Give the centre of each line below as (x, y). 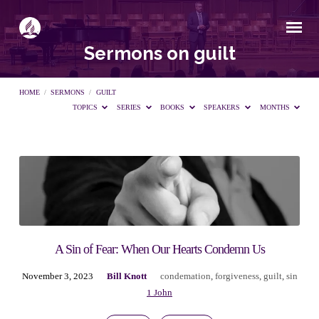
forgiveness (237, 276)
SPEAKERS (223, 108)
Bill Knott (126, 276)
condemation (185, 276)
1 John (159, 292)
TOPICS (86, 108)
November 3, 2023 (57, 276)
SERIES (130, 108)
